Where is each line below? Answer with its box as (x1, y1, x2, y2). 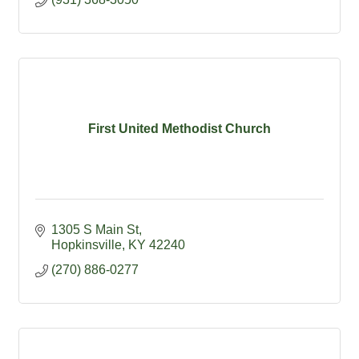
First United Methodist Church (88, 121, 271, 135)
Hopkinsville (51, 238, 122, 252)
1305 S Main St (51, 223, 139, 237)
